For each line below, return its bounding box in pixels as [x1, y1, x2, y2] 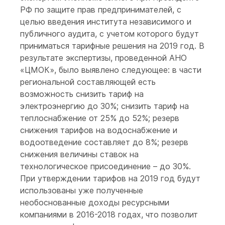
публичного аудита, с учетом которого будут [20, 29, 199, 39]
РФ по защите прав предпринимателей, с [20, 5, 181, 15]
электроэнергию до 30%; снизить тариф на [20, 101, 189, 111]
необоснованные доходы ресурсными [20, 197, 169, 207]
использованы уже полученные [20, 185, 143, 195]
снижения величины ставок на [20, 149, 139, 159]
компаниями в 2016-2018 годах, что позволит [20, 209, 198, 219]
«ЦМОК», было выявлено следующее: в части [20, 65, 201, 75]
